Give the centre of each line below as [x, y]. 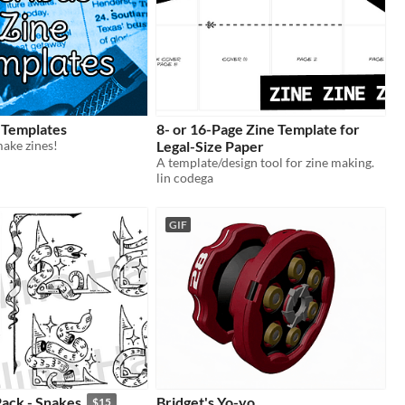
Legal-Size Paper [210, 146]
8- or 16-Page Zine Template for [258, 128]
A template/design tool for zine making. [265, 162]
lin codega [185, 177]
